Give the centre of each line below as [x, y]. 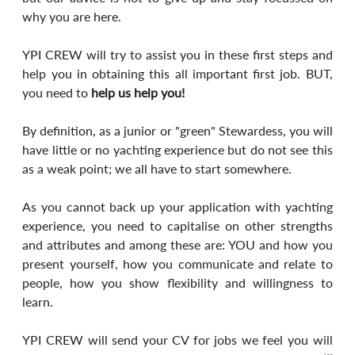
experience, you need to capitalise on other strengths [177, 225]
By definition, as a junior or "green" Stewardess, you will [177, 130]
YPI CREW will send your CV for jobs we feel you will [177, 339]
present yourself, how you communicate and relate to [177, 263]
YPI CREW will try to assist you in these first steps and [177, 54]
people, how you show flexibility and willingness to [177, 282]
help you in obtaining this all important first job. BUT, [177, 73]
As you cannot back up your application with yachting [177, 206]
